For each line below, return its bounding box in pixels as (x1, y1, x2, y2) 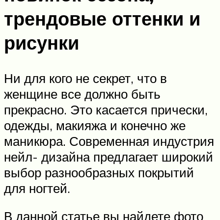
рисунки (4, 30, 79, 55)
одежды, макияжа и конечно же (4, 117, 186, 133)
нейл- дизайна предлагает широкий (4, 148, 213, 165)
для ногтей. (4, 180, 70, 196)
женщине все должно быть (4, 85, 161, 102)
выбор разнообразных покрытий (4, 164, 194, 180)
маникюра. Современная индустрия (4, 133, 214, 149)
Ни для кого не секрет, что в (4, 70, 167, 86)
